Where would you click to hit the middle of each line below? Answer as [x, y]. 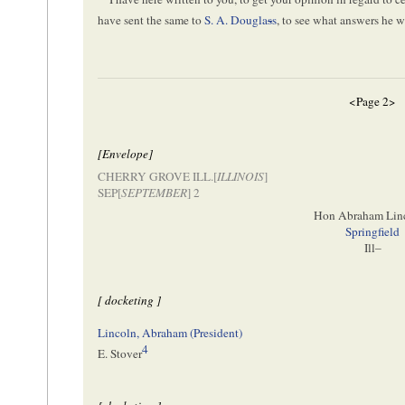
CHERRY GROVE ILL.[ [158, 177]
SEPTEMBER [155, 193]
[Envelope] [126, 154]
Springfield [373, 231]
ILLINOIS [241, 177]
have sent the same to [151, 20]
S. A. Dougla [236, 20]
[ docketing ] [130, 300]
